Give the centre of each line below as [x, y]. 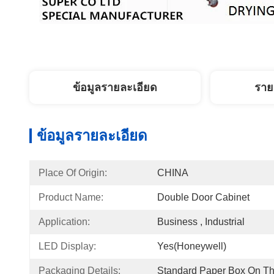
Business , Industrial [201, 222]
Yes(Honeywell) [192, 246]
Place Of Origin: [73, 173]
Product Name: [71, 197]
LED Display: [67, 246]
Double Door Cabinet [203, 197]
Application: [64, 222]
